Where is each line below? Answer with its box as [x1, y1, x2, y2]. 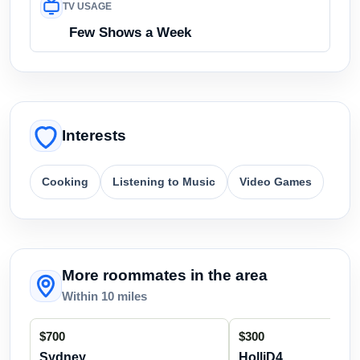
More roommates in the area [62, 266, 268, 284]
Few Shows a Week [69, 24, 191, 40]
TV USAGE [63, 2, 112, 12]
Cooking [42, 174, 88, 188]
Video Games [239, 174, 312, 188]
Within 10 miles [62, 289, 147, 303]
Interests [62, 126, 126, 144]
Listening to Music [112, 174, 215, 188]
